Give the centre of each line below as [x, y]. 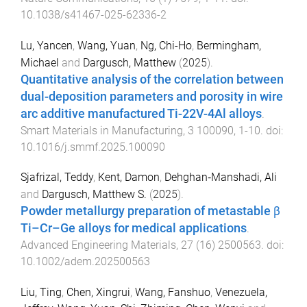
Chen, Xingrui [98, 293]
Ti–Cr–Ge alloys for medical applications [134, 229]
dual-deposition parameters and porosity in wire [152, 96]
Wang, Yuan [107, 45]
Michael [40, 62]
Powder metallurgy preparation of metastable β [150, 211]
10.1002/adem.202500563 [85, 262]
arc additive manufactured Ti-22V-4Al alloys [141, 113]
